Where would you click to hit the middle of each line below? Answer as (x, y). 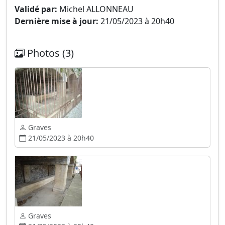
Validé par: (36, 9)
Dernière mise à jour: (57, 21)
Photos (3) (49, 53)
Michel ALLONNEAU (95, 9)
